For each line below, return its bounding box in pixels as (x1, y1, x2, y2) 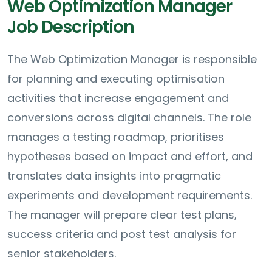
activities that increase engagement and (7, 90, 229, 106)
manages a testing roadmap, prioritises (7, 129, 224, 145)
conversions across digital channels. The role (7, 110, 251, 126)
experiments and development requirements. (7, 188, 252, 203)
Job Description (7, 15, 134, 39)
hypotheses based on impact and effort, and (7, 149, 253, 165)
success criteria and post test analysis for (7, 226, 236, 242)
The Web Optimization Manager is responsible (7, 52, 257, 67)
